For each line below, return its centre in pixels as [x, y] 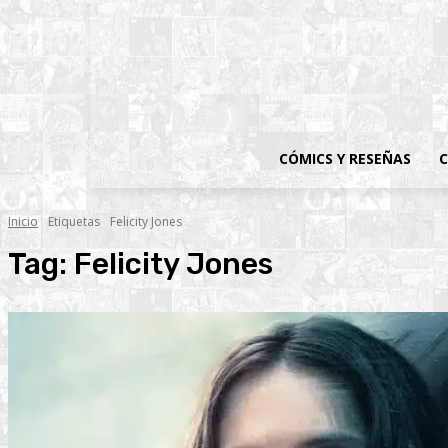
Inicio [23, 221]
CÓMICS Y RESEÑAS [345, 158]
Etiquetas [74, 221]
